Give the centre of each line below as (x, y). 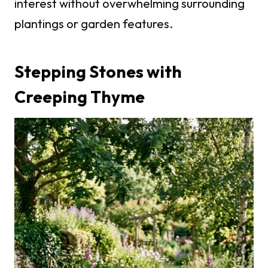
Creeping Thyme (80, 97)
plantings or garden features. (94, 24)
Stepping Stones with (98, 72)
